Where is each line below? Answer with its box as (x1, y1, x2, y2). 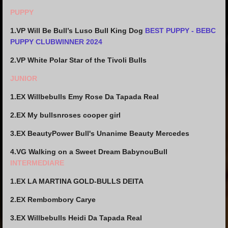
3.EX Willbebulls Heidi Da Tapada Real (10, 214, 142, 222)
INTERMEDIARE (10, 159, 64, 167)
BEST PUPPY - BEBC (145, 26, 216, 35)
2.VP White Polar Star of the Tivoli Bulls (10, 56, 147, 64)
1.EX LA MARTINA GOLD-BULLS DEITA (10, 177, 144, 185)
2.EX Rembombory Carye (10, 195, 96, 204)
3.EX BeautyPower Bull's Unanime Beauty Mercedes (10, 129, 189, 137)
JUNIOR (10, 74, 37, 82)
